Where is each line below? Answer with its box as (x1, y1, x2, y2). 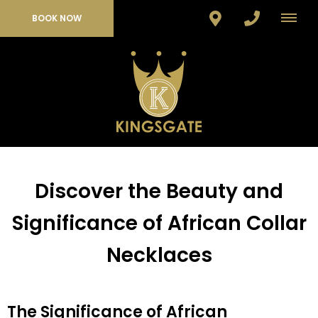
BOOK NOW (32, 12, 82, 24)
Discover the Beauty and (35, 177, 283, 206)
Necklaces (106, 241, 212, 270)
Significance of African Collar (11, 209, 307, 238)
